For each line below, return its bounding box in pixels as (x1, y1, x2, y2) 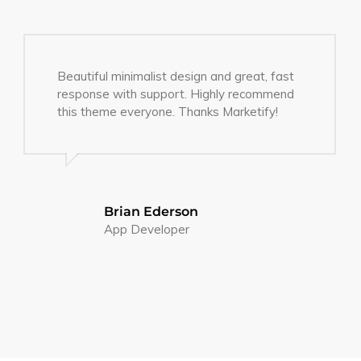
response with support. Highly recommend (57, 85, 295, 102)
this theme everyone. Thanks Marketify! (57, 103, 279, 119)
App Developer (104, 221, 190, 237)
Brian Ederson (104, 203, 199, 219)
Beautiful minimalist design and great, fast (57, 68, 295, 84)
